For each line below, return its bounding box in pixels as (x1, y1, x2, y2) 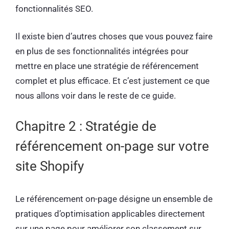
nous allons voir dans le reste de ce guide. (15, 90, 178, 101)
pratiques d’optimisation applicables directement (15, 208, 205, 219)
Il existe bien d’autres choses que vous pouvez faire (15, 31, 213, 42)
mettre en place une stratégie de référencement (15, 61, 199, 72)
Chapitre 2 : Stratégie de (15, 118, 156, 134)
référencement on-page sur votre (15, 138, 209, 154)
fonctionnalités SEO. (15, 3, 95, 14)
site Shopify (15, 158, 87, 174)
